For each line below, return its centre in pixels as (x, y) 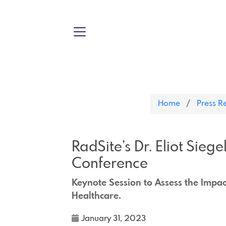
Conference (110, 164)
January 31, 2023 (114, 218)
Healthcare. (96, 196)
